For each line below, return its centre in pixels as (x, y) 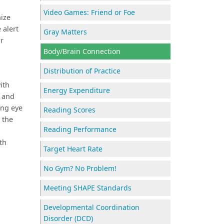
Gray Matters (65, 32)
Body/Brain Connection (82, 51)
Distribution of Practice (82, 71)
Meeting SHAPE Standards (87, 188)
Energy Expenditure (77, 90)
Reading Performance (80, 129)
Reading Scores (69, 110)
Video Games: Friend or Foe (89, 12)
